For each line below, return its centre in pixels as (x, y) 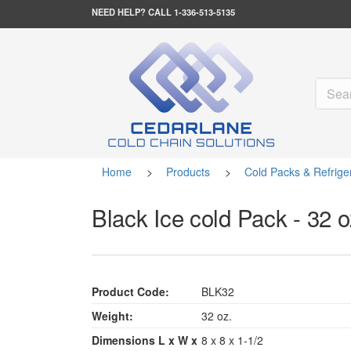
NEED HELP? (120, 12)
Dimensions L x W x (145, 340)
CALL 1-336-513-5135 (192, 12)
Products (188, 172)
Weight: (112, 315)
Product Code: (130, 291)
